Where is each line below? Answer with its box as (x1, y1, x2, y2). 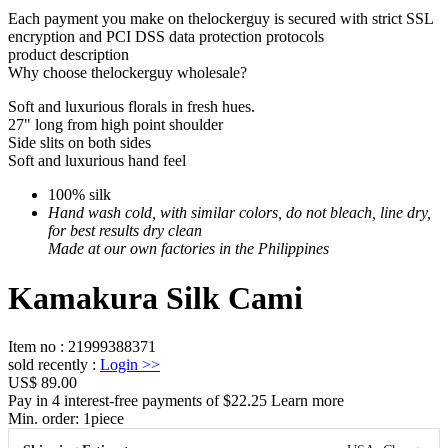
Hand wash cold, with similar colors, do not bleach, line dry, (48, 204, 431, 222)
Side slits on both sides (8, 134, 151, 152)
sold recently (8, 355, 88, 373)
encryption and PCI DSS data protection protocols (8, 28, 324, 46)
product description (8, 46, 129, 64)
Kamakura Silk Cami (8, 279, 303, 316)
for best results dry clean (48, 222, 202, 240)
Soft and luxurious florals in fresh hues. (8, 98, 255, 116)
